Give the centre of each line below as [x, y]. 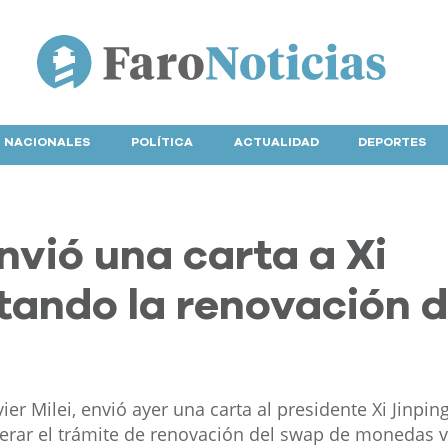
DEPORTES [391, 141]
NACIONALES [46, 141]
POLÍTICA [161, 141]
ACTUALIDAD [276, 141]
